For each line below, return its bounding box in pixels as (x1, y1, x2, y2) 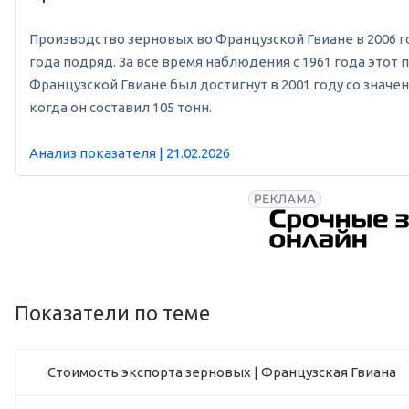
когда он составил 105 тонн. (29, 100, 212, 116)
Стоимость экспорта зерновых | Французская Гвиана (47, 364, 396, 381)
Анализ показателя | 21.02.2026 (29, 145, 230, 162)
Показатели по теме (15, 301, 210, 325)
